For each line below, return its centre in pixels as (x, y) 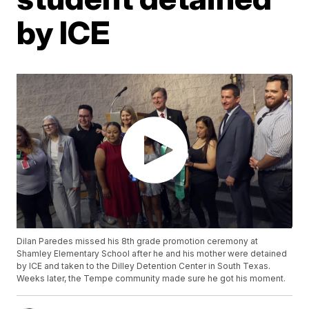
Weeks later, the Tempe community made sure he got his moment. (151, 279)
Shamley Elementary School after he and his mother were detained (152, 254)
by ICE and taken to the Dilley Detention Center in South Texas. (144, 266)
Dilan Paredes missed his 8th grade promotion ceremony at (138, 241)
